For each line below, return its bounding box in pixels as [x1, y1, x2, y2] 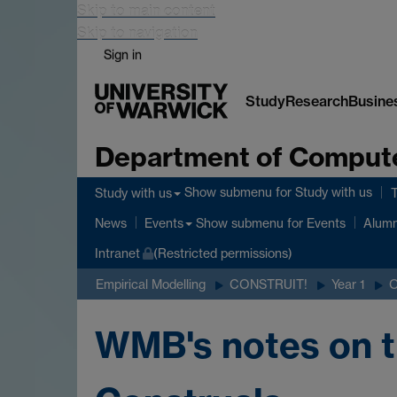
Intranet [95, 245, 140, 261]
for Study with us [272, 184, 372, 200]
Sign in [104, 47, 142, 62]
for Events [284, 214, 346, 230]
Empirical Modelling [96, 276, 206, 292]
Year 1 [331, 276, 365, 292]
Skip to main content [77, 2, 215, 19]
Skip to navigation [77, 24, 198, 42]
